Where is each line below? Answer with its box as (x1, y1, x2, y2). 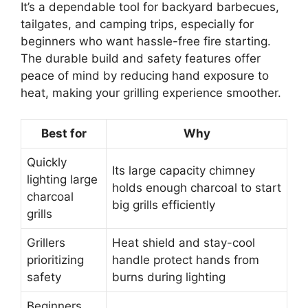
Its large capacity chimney (112, 164, 255, 178)
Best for (41, 126, 87, 141)
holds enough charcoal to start (112, 181, 281, 195)
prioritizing (27, 253, 84, 267)
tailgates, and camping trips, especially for (21, 16, 254, 31)
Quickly (27, 155, 67, 170)
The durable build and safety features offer (21, 51, 261, 65)
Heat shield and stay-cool (112, 236, 255, 250)
